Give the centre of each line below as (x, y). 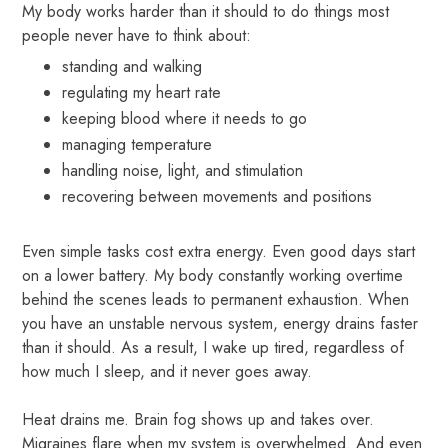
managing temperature (137, 144)
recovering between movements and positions (217, 196)
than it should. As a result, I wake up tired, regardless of (213, 347)
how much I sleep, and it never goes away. (167, 371)
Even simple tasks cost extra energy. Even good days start (219, 251)
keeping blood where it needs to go (185, 118)
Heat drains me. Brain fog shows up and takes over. (198, 419)
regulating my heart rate (142, 92)
